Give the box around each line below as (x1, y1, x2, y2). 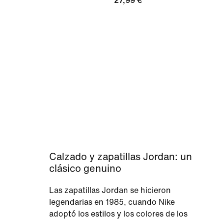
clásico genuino (49, 164, 121, 174)
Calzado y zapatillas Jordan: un (49, 152, 192, 162)
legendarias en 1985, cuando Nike (49, 198, 175, 206)
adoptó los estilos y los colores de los (49, 210, 188, 218)
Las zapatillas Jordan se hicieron (49, 186, 171, 194)
